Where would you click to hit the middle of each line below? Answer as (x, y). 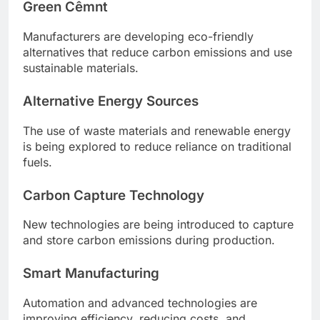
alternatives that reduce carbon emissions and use (157, 52)
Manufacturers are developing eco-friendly (138, 37)
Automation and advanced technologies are (140, 303)
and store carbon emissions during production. (149, 240)
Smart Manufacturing (91, 274)
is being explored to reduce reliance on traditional (157, 146)
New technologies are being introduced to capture (158, 225)
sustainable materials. (81, 68)
